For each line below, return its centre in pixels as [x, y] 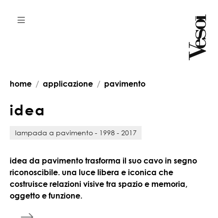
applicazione [68, 84]
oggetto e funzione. [46, 195]
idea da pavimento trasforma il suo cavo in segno [103, 160]
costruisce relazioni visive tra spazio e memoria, [99, 184]
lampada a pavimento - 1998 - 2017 [76, 132]
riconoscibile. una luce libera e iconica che [91, 172]
